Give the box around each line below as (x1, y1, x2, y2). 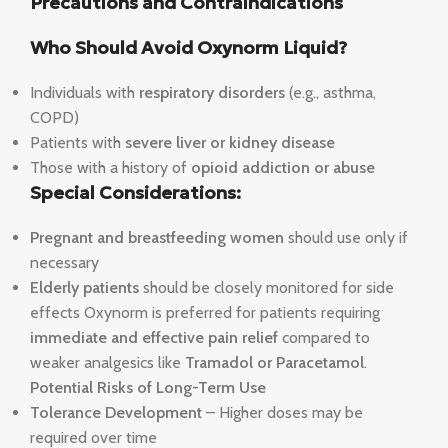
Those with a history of (30, 158, 191, 178)
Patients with (30, 133, 125, 153)
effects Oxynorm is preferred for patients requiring (30, 303, 380, 323)
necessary (30, 253, 99, 273)
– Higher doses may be (202, 403, 363, 423)
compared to (278, 328, 370, 348)
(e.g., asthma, (285, 83, 376, 103)
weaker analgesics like (30, 353, 185, 373)
